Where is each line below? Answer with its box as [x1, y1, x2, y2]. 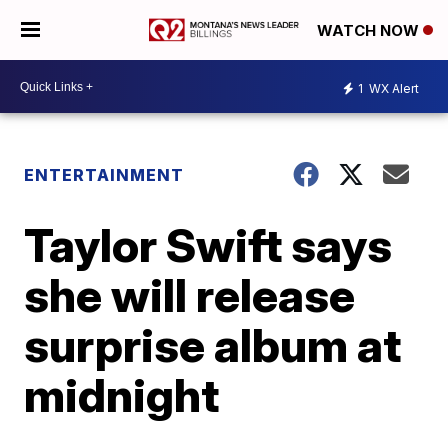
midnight [24, 367, 220, 423]
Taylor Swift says [24, 217, 393, 273]
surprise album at [24, 317, 402, 373]
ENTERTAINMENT [24, 165, 185, 185]
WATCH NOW [317, 21, 423, 41]
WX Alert [366, 80, 419, 96]
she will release [24, 267, 356, 323]
